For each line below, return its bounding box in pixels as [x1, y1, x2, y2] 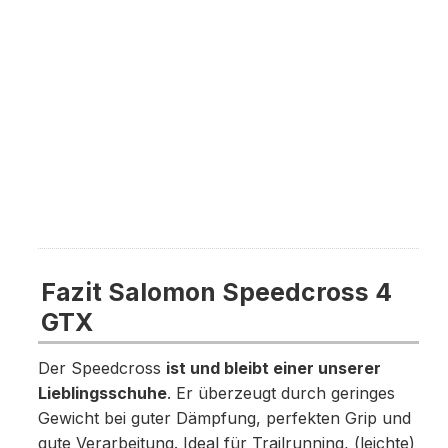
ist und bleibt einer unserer [165, 359, 381, 379]
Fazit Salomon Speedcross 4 [40, 277, 392, 308]
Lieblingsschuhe [37, 384, 167, 404]
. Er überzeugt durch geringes [166, 384, 395, 404]
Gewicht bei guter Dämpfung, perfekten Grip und [37, 409, 411, 429]
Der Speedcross [37, 359, 166, 379]
